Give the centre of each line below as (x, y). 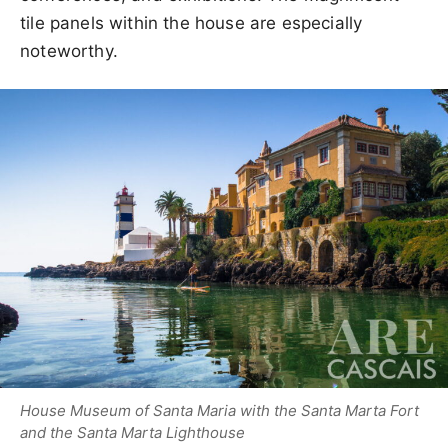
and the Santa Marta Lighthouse (132, 432)
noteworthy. (69, 50)
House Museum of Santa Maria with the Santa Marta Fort (219, 410)
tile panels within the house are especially (191, 22)
